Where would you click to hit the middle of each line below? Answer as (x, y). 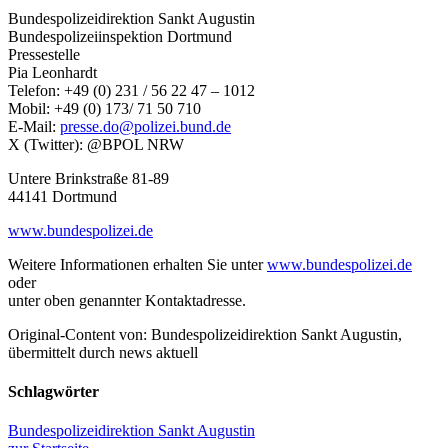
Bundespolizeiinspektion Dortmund (120, 36)
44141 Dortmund (62, 196)
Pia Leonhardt (52, 72)
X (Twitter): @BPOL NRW (96, 144)
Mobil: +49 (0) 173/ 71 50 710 (104, 108)
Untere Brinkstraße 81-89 (88, 178)
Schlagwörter (53, 391)
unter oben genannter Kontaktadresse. (127, 300)
